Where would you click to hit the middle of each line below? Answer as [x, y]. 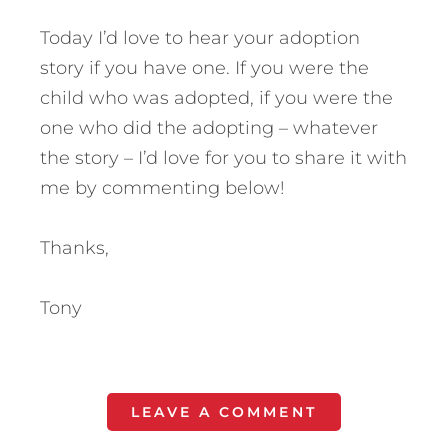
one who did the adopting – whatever [209, 128]
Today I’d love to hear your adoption [200, 38]
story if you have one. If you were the [204, 68]
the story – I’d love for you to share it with [223, 158]
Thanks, [74, 248]
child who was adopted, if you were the [216, 98]
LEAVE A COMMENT [224, 412]
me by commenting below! [162, 188]
